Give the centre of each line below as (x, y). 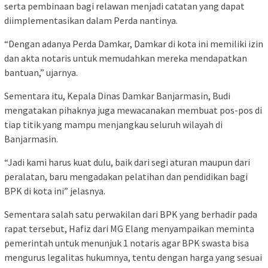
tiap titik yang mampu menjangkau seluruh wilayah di (113, 124)
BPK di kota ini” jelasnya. (55, 191)
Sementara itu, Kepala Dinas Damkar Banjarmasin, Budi (117, 95)
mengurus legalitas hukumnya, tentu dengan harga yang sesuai (133, 257)
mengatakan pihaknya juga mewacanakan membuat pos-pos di (133, 110)
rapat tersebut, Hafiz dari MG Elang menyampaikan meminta (129, 228)
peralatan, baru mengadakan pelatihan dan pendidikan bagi (126, 176)
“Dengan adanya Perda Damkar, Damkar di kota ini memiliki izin (134, 43)
